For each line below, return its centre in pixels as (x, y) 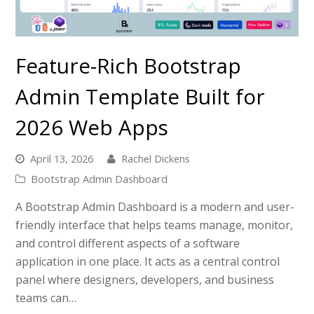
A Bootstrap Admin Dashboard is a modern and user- (155, 207)
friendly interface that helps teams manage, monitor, (155, 225)
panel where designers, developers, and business (145, 280)
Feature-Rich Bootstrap (129, 66)
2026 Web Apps (92, 128)
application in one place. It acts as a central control (148, 262)
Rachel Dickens (156, 159)
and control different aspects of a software (128, 244)
